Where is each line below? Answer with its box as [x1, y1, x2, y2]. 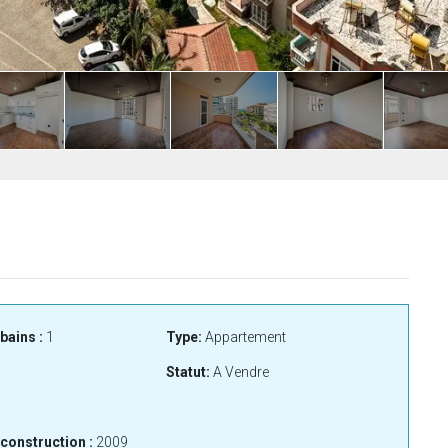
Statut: [166, 364, 211, 381]
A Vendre [210, 364, 270, 381]
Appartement [202, 329, 287, 346]
